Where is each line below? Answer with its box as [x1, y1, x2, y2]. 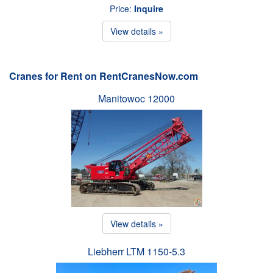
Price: [110, 2, 134, 15]
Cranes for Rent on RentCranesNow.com [9, 68, 198, 83]
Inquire [134, 2, 163, 15]
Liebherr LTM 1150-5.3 [88, 244, 185, 258]
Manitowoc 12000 [98, 91, 175, 105]
